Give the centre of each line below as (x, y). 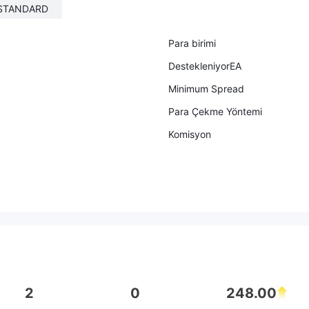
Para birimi (192, 43)
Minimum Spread (206, 89)
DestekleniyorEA (205, 66)
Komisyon (190, 134)
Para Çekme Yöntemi (215, 111)
